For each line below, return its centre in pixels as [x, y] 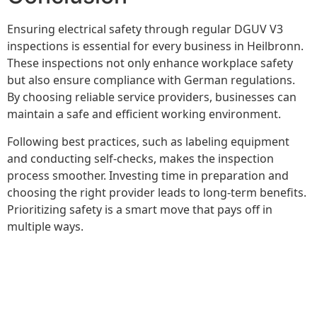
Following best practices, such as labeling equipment [148, 141]
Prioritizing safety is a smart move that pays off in [140, 209]
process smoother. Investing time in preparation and [148, 175]
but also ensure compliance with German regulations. [151, 80]
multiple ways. [45, 226]
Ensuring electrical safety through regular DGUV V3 [145, 29]
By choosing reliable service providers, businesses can [152, 97]
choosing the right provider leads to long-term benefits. [157, 192]
